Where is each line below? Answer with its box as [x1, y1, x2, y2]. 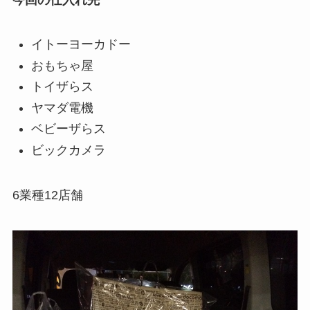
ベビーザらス [30, 122, 106, 136]
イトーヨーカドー [30, 37, 131, 52]
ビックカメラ [30, 143, 106, 157]
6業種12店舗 [12, 188, 83, 202]
